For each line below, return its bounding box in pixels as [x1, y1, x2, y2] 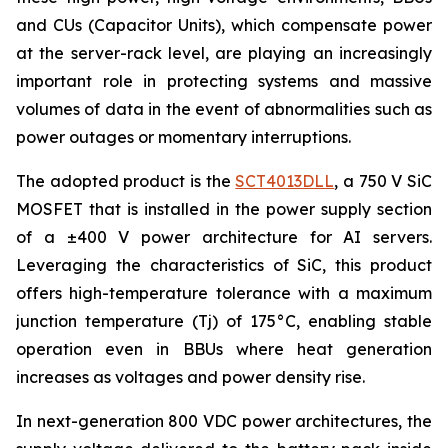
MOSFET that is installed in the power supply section [16, 199, 432, 219]
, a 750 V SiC [334, 171, 433, 191]
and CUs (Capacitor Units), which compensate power [16, 15, 432, 35]
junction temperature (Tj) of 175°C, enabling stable [16, 311, 432, 331]
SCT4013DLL [235, 171, 335, 191]
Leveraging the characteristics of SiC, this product [16, 255, 432, 275]
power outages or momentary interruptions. [16, 127, 351, 147]
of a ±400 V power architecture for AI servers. [16, 227, 432, 247]
